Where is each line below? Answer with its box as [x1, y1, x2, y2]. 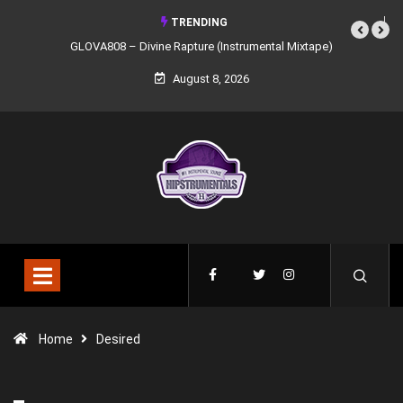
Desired [96, 332, 140, 346]
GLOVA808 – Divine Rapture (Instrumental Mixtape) [70, 40, 333, 53]
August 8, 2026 [169, 72, 249, 85]
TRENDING [168, 16, 228, 29]
